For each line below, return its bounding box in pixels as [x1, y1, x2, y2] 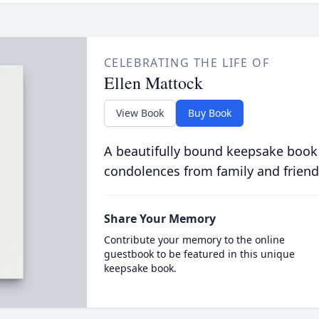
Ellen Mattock [103, 71, 203, 94]
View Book [115, 106, 164, 120]
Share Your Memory [103, 211, 216, 226]
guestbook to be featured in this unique [103, 247, 295, 261]
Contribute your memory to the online [103, 233, 285, 246]
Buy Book [187, 106, 231, 120]
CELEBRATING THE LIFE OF [103, 55, 270, 70]
